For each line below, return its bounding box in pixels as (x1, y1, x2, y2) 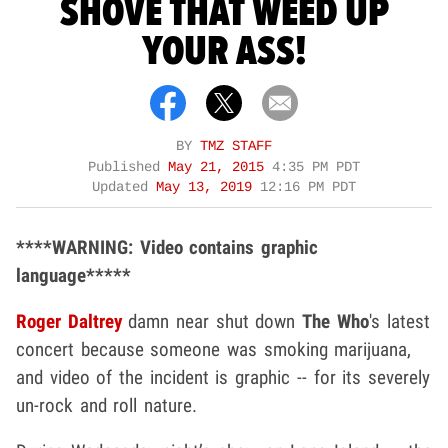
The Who (302, 310, 369, 334)
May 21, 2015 (168, 160, 272, 176)
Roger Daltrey (16, 310, 122, 334)
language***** (16, 264, 131, 288)
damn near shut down (121, 310, 303, 334)
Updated (92, 180, 156, 196)
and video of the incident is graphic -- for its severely (16, 366, 430, 390)
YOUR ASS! (141, 24, 307, 78)
